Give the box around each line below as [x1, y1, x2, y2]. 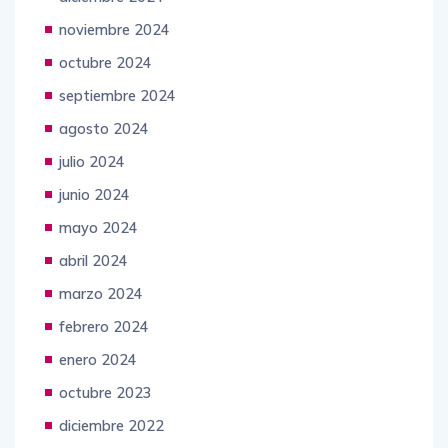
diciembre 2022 [59, 416, 164, 436]
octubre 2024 [59, 53, 152, 73]
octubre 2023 [59, 383, 152, 403]
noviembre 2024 [59, 20, 170, 40]
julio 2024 [59, 152, 125, 172]
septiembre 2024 [59, 86, 176, 106]
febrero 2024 [59, 317, 149, 337]
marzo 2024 [59, 284, 143, 304]
